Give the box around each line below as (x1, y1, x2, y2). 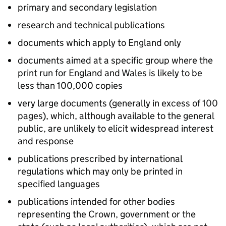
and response (18, 135, 74, 147)
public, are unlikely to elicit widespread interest (18, 123, 213, 134)
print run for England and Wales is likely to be (18, 67, 202, 79)
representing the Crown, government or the (18, 208, 196, 220)
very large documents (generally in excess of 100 (18, 97, 218, 109)
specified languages (18, 178, 100, 190)
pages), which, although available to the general (18, 110, 214, 122)
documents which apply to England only (18, 37, 181, 48)
